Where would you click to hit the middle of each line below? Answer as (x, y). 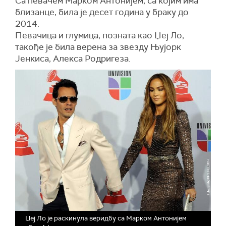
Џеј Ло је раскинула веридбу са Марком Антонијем (106, 218)
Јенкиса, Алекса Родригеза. (73, 59)
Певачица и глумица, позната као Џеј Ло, (100, 36)
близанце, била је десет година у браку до (102, 12)
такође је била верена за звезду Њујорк (98, 47)
